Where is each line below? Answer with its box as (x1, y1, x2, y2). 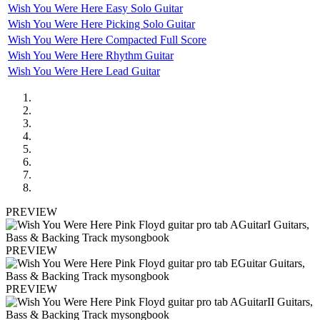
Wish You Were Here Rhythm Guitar (8, 49, 174, 61)
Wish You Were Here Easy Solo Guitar (8, 1, 183, 14)
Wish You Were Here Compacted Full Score (8, 33, 206, 46)
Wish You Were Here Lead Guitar (8, 64, 160, 77)
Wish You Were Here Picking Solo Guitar (8, 17, 195, 30)
